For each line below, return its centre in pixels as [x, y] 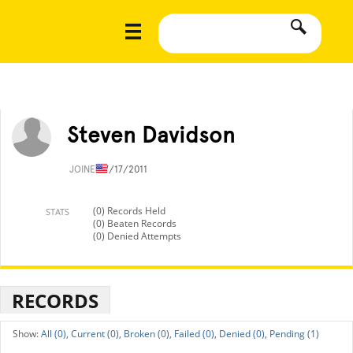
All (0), [55, 334]
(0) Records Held [129, 211]
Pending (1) [294, 334]
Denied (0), [243, 334]
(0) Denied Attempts [137, 236]
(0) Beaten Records [135, 223]
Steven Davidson [151, 135]
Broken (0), [148, 334]
